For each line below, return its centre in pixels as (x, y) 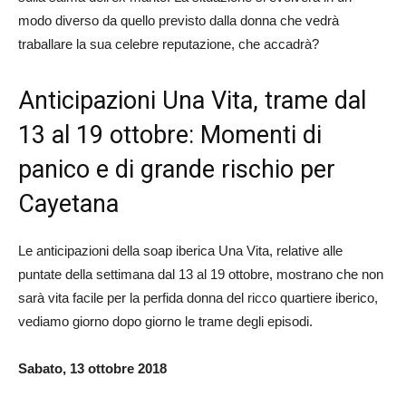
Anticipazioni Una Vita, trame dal (192, 100)
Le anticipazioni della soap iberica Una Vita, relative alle (180, 250)
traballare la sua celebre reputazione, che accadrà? (169, 43)
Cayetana (68, 203)
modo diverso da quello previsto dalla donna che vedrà (179, 20)
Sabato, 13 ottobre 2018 (92, 368)
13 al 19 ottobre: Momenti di (170, 135)
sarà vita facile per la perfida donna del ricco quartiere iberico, (198, 297)
